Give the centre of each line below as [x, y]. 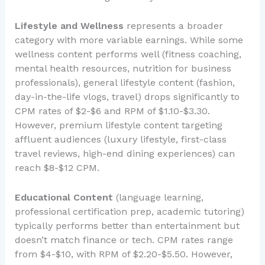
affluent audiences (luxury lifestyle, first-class [120, 140]
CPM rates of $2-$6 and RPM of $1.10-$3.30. [112, 111]
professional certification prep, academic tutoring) [129, 211]
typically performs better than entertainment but [127, 225]
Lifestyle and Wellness [69, 26]
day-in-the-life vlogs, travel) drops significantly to [127, 97]
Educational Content [64, 197]
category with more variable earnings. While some [129, 40]
